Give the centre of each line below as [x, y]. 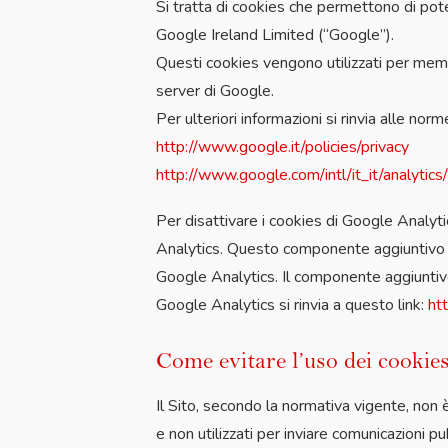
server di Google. [215, 91]
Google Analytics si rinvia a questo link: [292, 305]
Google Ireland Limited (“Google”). [275, 35]
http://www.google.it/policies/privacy [282, 147]
